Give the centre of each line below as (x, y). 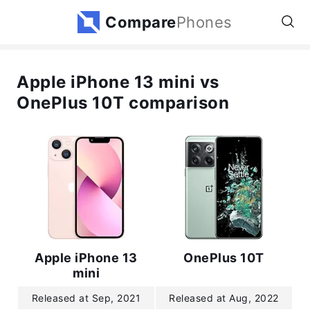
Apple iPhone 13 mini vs (118, 82)
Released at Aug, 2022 (224, 298)
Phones (204, 22)
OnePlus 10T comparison (123, 103)
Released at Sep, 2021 (86, 298)
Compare (141, 22)
